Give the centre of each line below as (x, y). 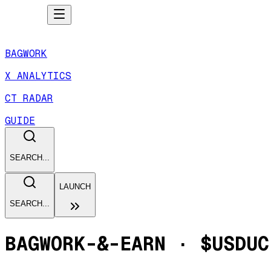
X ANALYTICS (38, 76)
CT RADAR (29, 98)
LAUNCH (75, 186)
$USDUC (235, 244)
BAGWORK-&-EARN (85, 244)
